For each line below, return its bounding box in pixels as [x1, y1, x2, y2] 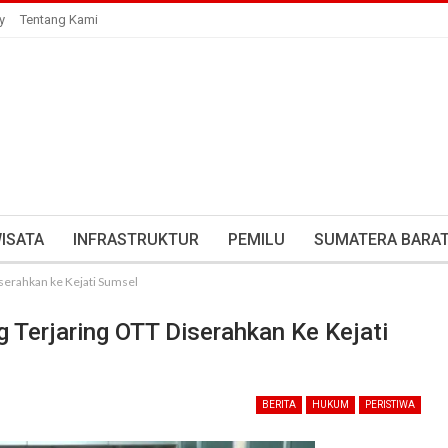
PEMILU [228, 230, 285, 249]
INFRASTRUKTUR [73, 230, 199, 249]
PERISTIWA [365, 399, 415, 410]
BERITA [262, 399, 296, 410]
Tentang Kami [20, 12, 98, 27]
